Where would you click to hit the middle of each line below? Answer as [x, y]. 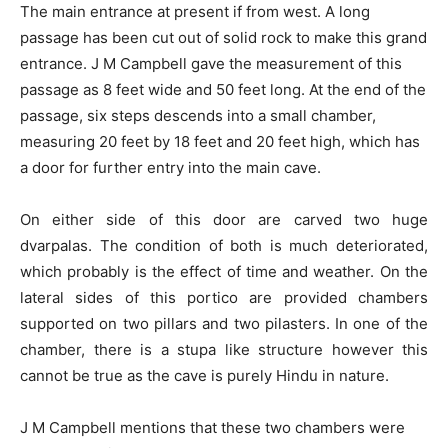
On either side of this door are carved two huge [224, 220]
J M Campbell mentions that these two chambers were [212, 428]
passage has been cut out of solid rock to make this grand [223, 38]
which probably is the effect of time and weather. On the [224, 272]
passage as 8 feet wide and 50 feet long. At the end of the [223, 90]
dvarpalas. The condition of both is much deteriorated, [224, 246]
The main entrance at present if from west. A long [195, 12]
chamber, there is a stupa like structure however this [224, 350]
